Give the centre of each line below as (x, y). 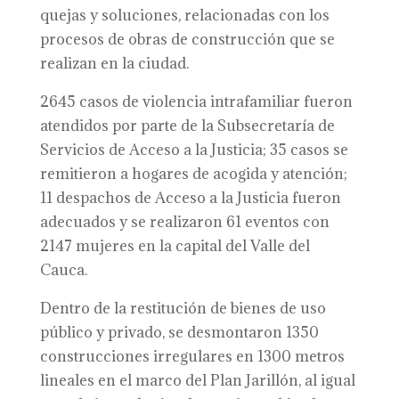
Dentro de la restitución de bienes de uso (183, 308)
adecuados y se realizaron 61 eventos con (184, 222)
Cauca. (63, 270)
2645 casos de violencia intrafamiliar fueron (196, 102)
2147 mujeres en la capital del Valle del (175, 246)
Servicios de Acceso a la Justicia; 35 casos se (194, 150)
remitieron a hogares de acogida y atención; (193, 174)
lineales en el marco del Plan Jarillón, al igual (197, 380)
